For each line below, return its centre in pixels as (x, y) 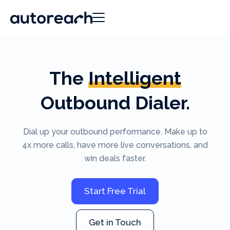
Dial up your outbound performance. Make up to (115, 132)
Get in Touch (115, 222)
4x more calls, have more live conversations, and (115, 145)
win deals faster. (115, 158)
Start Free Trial (115, 191)
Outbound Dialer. (115, 103)
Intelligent (135, 78)
